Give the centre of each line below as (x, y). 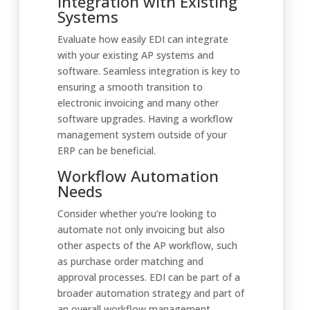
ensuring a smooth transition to (130, 87)
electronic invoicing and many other (138, 103)
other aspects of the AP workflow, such (147, 245)
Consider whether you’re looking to (137, 213)
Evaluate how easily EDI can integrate (143, 39)
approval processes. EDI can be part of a (149, 277)
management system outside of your (142, 135)
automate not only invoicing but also (141, 229)
